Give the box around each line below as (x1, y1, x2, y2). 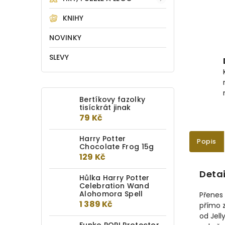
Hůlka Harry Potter (79, 173, 150, 183)
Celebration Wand (79, 181, 149, 191)
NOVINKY (49, 33, 81, 43)
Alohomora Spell (79, 189, 143, 199)
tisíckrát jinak (79, 102, 131, 113)
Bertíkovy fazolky (79, 94, 146, 104)
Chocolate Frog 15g (79, 142, 154, 152)
